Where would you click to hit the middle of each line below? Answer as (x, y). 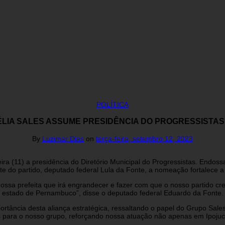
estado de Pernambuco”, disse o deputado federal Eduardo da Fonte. (113, 193)
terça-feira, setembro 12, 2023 (144, 138)
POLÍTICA (113, 104)
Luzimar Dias (63, 138)
